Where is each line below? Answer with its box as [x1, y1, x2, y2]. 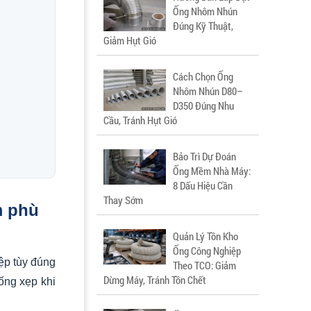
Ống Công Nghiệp [173, 244, 241, 258]
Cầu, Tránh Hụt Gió [103, 113, 177, 127]
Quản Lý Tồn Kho [173, 229, 238, 243]
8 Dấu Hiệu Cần [173, 178, 233, 192]
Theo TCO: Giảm [173, 258, 236, 272]
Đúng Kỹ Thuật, [173, 19, 233, 33]
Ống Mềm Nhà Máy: [173, 164, 251, 178]
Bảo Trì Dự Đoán [173, 149, 236, 163]
